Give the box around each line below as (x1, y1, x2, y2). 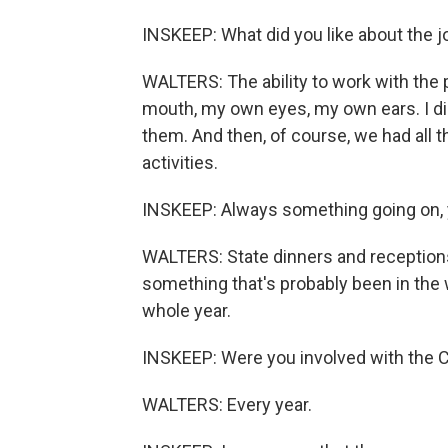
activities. (142, 152, 218, 173)
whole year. (142, 300, 231, 321)
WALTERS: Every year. (142, 394, 312, 415)
